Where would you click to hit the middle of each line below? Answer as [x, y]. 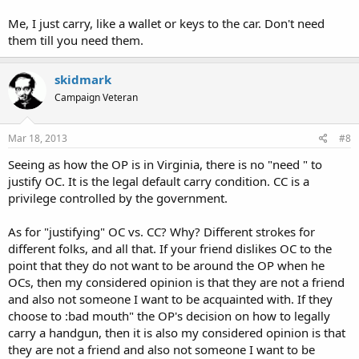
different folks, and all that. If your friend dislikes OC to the [170, 248]
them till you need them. [76, 40]
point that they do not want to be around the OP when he [166, 265]
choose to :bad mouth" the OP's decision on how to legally [169, 316]
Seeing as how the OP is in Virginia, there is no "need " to [165, 164]
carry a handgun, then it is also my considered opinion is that [177, 333]
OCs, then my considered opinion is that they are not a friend [176, 282]
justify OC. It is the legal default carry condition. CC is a [159, 181]
